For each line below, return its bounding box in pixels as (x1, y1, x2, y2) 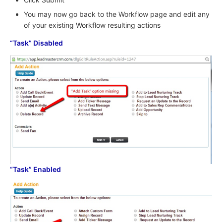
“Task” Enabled (10, 165, 61, 174)
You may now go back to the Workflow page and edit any (24, 10, 210, 19)
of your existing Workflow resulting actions (24, 21, 161, 30)
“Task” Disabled (10, 39, 63, 48)
